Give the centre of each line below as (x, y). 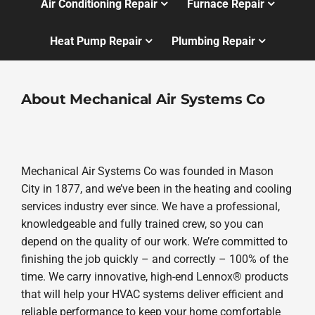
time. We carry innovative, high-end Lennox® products (154, 276)
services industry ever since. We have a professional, (150, 206)
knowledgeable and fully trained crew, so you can (142, 224)
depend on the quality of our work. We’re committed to (154, 241)
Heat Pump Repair (96, 41)
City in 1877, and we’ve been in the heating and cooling (156, 188)
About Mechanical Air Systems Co (143, 99)
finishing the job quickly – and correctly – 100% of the (154, 259)
